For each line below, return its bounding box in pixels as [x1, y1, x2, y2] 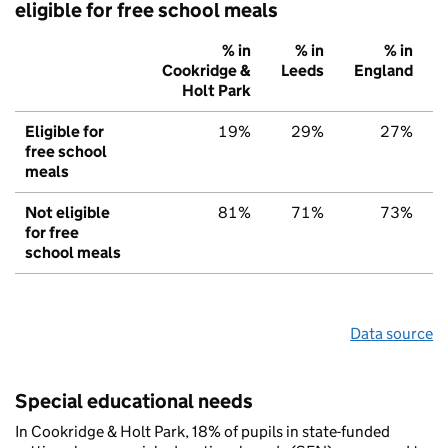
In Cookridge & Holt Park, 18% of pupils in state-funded [15, 422, 390, 442]
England [354, 61, 413, 81]
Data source [350, 324, 433, 344]
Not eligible [25, 203, 110, 223]
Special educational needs [15, 389, 253, 414]
